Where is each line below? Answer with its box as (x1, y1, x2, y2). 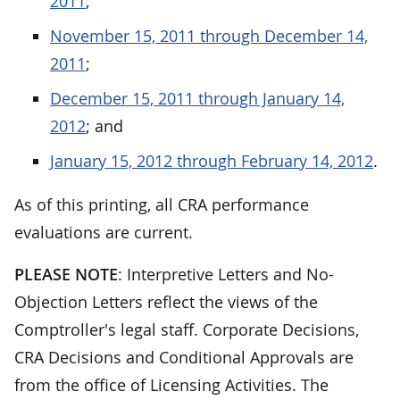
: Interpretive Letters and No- (118, 263, 334, 286)
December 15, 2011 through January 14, (50, 87, 345, 110)
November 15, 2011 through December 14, (50, 25, 368, 47)
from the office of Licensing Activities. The (14, 374, 329, 396)
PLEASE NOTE (14, 263, 118, 286)
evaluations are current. (14, 221, 193, 244)
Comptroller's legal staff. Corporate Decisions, (14, 319, 359, 341)
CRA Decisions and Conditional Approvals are (14, 346, 354, 369)
